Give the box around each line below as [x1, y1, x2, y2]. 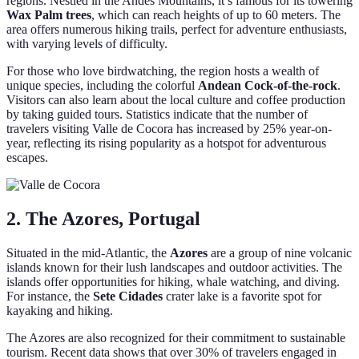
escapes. [6, 151, 48, 165]
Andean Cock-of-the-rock [198, 79, 337, 93]
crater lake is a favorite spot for [163, 288, 321, 303]
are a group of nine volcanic [208, 245, 352, 260]
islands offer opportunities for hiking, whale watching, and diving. [6, 274, 340, 288]
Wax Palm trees [6, 8, 91, 22]
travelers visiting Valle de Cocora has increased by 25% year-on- [6, 122, 332, 136]
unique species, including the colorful [6, 79, 198, 93]
